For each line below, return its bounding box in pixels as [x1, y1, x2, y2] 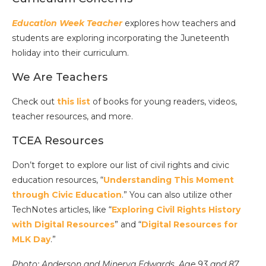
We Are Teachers [12, 71, 107, 84]
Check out [12, 96, 57, 107]
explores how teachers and [122, 18, 236, 29]
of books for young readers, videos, [90, 96, 237, 107]
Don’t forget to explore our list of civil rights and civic [12, 160, 229, 171]
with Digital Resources [12, 219, 115, 230]
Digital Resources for [141, 219, 237, 230]
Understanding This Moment [103, 175, 234, 186]
